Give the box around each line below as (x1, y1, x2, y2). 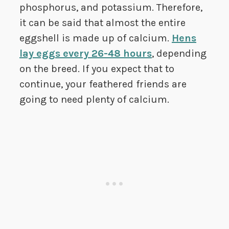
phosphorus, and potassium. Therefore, (19, 2, 202, 14)
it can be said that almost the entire (19, 17, 186, 29)
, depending (152, 48, 207, 60)
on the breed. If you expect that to (19, 63, 174, 75)
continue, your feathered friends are (19, 78, 187, 90)
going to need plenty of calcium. (19, 94, 169, 106)
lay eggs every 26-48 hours (19, 48, 152, 60)
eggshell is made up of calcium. (19, 32, 172, 44)
